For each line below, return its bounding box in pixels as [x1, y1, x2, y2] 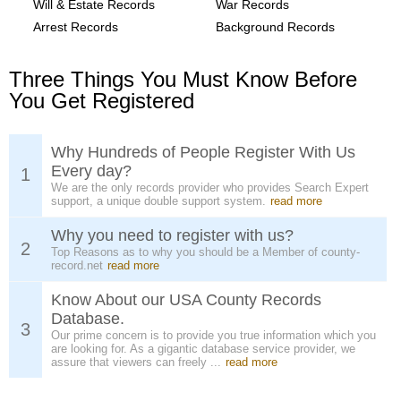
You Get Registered [9, 89, 194, 113]
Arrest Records [33, 20, 118, 34]
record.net [51, 259, 103, 272]
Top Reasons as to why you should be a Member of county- [51, 245, 360, 259]
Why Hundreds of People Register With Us [51, 143, 355, 161]
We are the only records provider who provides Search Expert [51, 181, 369, 194]
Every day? [51, 162, 132, 180]
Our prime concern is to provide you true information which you [51, 328, 376, 342]
